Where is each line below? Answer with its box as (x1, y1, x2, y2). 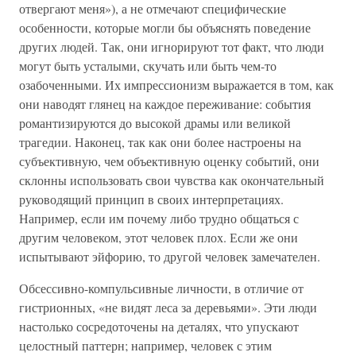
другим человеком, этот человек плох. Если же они (19, 229, 298, 246)
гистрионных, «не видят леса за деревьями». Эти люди (19, 299, 317, 315)
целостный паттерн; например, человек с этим (19, 337, 272, 354)
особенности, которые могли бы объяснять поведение (19, 19, 311, 36)
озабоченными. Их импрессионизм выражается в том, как (19, 76, 334, 93)
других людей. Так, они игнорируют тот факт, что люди (19, 38, 324, 55)
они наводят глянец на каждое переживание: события (19, 95, 311, 112)
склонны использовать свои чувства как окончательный (19, 172, 324, 188)
